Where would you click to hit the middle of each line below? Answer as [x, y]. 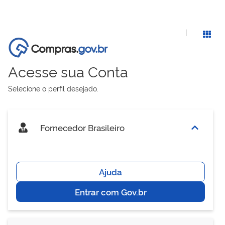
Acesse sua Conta [68, 71]
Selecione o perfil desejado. [53, 88]
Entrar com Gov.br [110, 192]
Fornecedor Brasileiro [81, 127]
